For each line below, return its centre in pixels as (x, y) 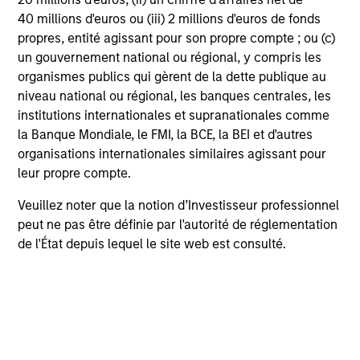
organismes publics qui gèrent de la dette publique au (172, 77)
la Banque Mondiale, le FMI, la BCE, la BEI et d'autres (166, 135)
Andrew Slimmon (162, 327)
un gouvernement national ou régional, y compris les (170, 58)
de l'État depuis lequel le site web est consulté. (152, 244)
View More (180, 69)
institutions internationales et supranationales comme (174, 116)
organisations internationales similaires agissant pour (172, 154)
